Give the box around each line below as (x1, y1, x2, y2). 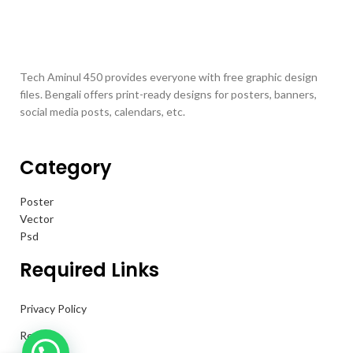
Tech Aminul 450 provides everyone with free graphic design (20, 70, 318, 84)
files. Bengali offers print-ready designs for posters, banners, (20, 87, 317, 101)
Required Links (20, 257, 159, 283)
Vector (20, 212, 54, 225)
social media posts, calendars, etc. (20, 105, 185, 118)
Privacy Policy (20, 302, 87, 315)
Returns (20, 329, 60, 342)
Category (20, 154, 112, 180)
